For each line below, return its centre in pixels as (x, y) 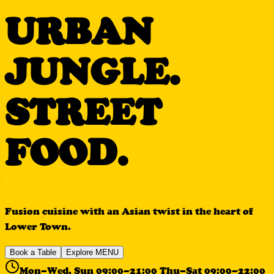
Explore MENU (92, 252)
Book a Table (33, 252)
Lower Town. (38, 226)
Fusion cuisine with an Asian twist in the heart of (129, 211)
